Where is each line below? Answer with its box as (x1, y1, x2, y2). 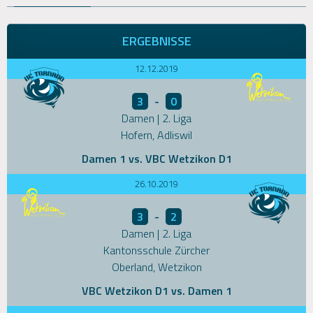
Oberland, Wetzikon (111, 259, 202, 276)
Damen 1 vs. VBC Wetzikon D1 (81, 150, 232, 168)
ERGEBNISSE (122, 31, 191, 51)
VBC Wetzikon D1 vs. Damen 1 (81, 282, 232, 300)
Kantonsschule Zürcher (103, 242, 210, 259)
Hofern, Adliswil (121, 126, 192, 144)
